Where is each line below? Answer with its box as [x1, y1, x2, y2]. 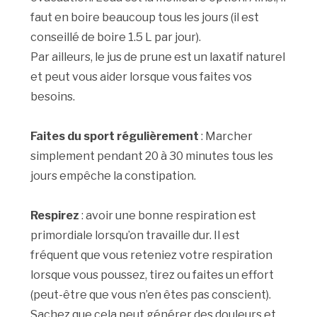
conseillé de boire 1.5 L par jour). [30, 30, 202, 45]
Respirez [30, 209, 80, 223]
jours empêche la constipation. [30, 169, 197, 183]
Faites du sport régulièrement [30, 129, 200, 144]
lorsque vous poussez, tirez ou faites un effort [30, 268, 275, 282]
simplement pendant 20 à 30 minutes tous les [30, 149, 274, 163]
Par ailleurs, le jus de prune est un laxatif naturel [30, 50, 286, 64]
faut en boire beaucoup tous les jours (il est [30, 11, 260, 25]
